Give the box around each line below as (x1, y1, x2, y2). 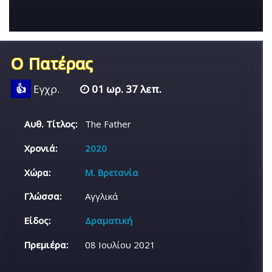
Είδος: (24, 214, 52, 227)
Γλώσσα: (24, 190, 63, 203)
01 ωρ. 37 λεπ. (89, 81, 161, 96)
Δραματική (85, 214, 133, 227)
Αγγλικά (85, 190, 118, 203)
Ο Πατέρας (11, 52, 93, 74)
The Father (85, 117, 132, 130)
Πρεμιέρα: (24, 238, 69, 251)
